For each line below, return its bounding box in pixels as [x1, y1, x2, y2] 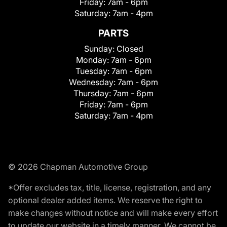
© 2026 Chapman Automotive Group [8, 162, 148, 172]
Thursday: [73, 88, 113, 99]
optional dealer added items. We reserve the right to [8, 195, 203, 206]
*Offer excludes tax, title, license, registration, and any [8, 182, 211, 193]
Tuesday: [75, 66, 111, 77]
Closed [116, 44, 143, 54]
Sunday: [84, 44, 117, 54]
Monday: [75, 55, 111, 65]
